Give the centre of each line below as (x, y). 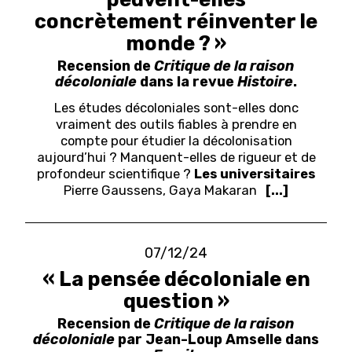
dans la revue (187, 82)
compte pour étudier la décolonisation (176, 141)
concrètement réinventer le (176, 22)
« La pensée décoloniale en (176, 279)
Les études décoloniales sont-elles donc (176, 108)
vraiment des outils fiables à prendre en (176, 125)
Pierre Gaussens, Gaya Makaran (161, 191)
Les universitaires (255, 174)
